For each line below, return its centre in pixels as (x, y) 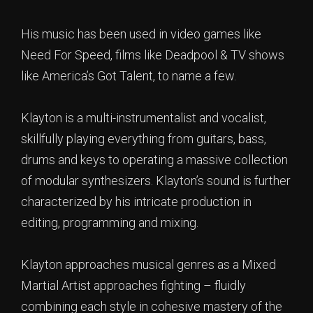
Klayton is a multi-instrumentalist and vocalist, (144, 118)
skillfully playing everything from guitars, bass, (144, 139)
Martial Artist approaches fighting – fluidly (133, 285)
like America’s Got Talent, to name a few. (129, 76)
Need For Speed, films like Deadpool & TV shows (153, 55)
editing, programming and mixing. (110, 223)
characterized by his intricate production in (136, 202)
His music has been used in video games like (141, 34)
